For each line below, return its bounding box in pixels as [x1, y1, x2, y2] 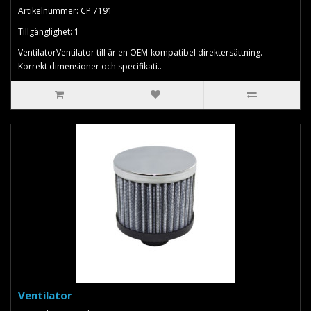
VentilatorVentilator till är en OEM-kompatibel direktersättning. [18, 46, 262, 58]
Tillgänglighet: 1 [18, 25, 79, 37]
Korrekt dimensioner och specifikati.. [18, 60, 162, 72]
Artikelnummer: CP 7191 [18, 4, 112, 17]
